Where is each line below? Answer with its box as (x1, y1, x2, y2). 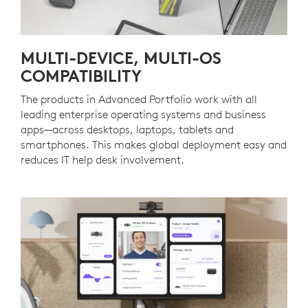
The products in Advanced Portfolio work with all (21, 92, 257, 107)
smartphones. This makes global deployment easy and (21, 137, 287, 152)
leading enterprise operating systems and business (21, 107, 266, 122)
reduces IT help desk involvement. (21, 153, 184, 167)
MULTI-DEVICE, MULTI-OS (21, 47, 221, 69)
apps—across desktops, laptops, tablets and (21, 122, 234, 137)
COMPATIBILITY (21, 65, 142, 87)
